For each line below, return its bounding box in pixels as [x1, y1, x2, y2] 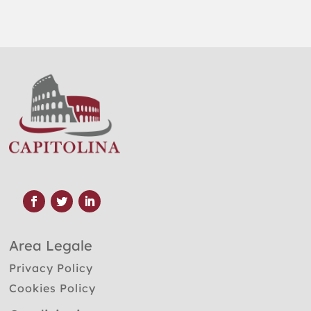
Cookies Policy [9, 280, 96, 295]
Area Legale [9, 236, 93, 254]
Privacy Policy [9, 260, 94, 275]
